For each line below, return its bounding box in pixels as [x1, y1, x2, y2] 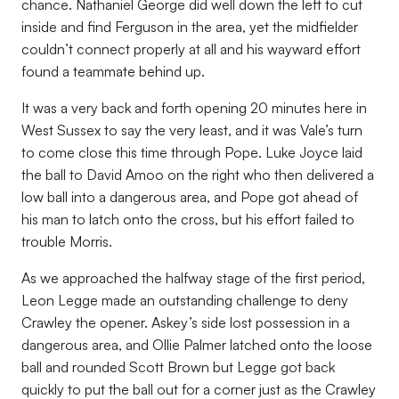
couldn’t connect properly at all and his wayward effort [21, 40, 361, 58]
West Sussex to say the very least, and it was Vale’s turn [21, 121, 362, 139]
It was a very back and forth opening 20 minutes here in [21, 99, 367, 117]
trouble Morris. [21, 232, 112, 250]
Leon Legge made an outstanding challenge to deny [21, 291, 348, 309]
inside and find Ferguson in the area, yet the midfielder [21, 18, 358, 36]
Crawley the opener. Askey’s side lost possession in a [21, 313, 350, 331]
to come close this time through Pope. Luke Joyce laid [21, 143, 362, 161]
